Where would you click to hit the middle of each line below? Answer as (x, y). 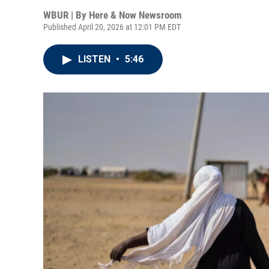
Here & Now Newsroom (135, 15)
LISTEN (95, 59)
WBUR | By (66, 15)
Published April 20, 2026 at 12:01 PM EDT (112, 27)
